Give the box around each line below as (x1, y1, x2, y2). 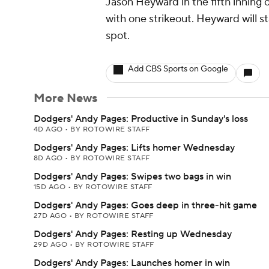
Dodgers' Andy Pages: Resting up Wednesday (34, 228, 232, 240)
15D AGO (34, 183, 68, 192)
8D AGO (34, 154, 65, 163)
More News (34, 91, 97, 106)
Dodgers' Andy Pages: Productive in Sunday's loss (34, 113, 248, 125)
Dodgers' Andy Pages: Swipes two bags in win (34, 171, 231, 183)
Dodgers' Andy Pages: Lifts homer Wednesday (34, 142, 235, 154)
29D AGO (34, 240, 70, 249)
